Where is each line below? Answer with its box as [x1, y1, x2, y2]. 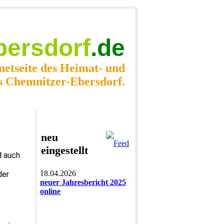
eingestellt [41, 144, 88, 156]
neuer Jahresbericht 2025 [40, 178, 126, 186]
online [40, 187, 60, 195]
